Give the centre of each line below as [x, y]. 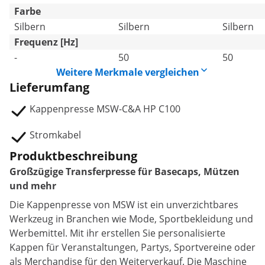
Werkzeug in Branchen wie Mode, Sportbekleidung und [131, 219]
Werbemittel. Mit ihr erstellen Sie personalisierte [117, 233]
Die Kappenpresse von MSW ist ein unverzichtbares [124, 205]
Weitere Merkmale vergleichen [128, 72]
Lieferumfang [49, 88]
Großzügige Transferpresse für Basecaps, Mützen [125, 172]
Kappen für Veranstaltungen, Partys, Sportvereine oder [132, 248]
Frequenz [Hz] [46, 42]
